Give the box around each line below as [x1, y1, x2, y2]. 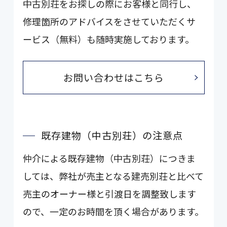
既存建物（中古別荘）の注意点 [41, 128, 183, 143]
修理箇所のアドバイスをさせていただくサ [23, 15, 196, 28]
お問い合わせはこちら [63, 70, 165, 85]
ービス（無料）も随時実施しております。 [23, 32, 195, 46]
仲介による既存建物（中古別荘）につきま [23, 152, 196, 165]
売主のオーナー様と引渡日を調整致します [23, 187, 197, 201]
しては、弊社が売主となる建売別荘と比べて [23, 169, 204, 183]
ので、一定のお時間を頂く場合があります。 [23, 205, 204, 218]
